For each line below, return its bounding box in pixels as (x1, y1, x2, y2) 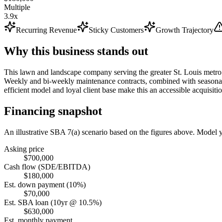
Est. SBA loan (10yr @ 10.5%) (4, 198, 102, 207)
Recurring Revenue (16, 25, 77, 34)
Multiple (4, 2, 30, 11)
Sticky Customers (89, 25, 144, 34)
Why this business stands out (4, 44, 148, 57)
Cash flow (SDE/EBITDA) (4, 162, 90, 171)
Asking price (4, 144, 44, 153)
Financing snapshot (4, 104, 102, 117)
